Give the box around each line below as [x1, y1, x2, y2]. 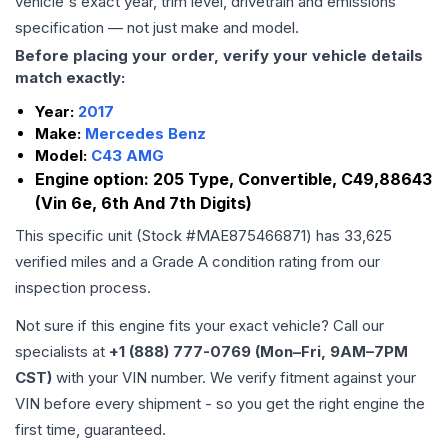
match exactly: [15, 68, 125, 87]
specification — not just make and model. [15, 18, 299, 37]
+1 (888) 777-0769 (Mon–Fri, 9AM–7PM [109, 342, 408, 361]
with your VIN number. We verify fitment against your [52, 368, 416, 387]
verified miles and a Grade [15, 252, 198, 271]
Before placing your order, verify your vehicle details [15, 46, 423, 65]
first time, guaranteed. [15, 420, 166, 439]
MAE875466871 [196, 226, 306, 245]
